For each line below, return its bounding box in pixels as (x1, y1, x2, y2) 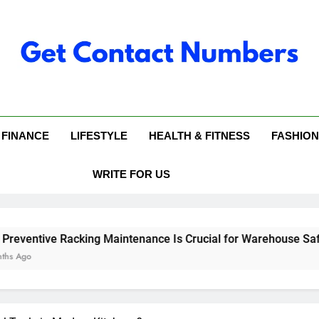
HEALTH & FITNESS (149, 130, 251, 142)
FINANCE (1, 130, 50, 142)
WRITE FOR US (92, 168, 170, 181)
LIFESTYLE (70, 130, 128, 142)
